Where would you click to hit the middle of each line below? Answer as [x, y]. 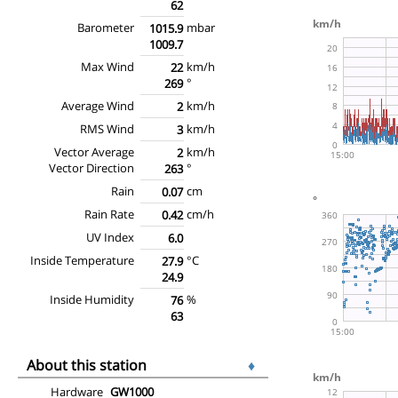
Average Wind [98, 105]
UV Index [110, 237]
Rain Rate [109, 214]
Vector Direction [92, 167]
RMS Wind [107, 128]
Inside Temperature [82, 260]
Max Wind [107, 66]
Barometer [106, 27]
